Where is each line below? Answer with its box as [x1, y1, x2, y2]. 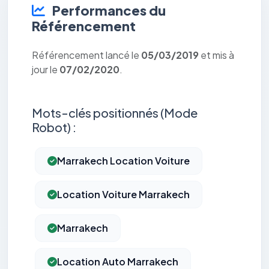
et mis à [199, 49, 234, 62]
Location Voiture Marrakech [57, 188, 190, 201]
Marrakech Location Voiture [57, 154, 190, 168]
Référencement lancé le [32, 49, 141, 62]
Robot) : [32, 119, 76, 135]
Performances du [50, 2, 166, 19]
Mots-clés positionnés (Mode [32, 105, 198, 121]
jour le [32, 63, 59, 76]
